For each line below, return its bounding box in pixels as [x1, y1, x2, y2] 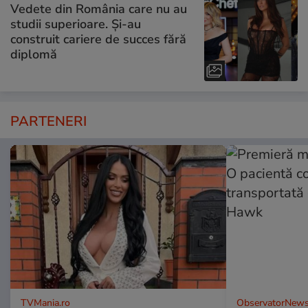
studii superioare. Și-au [10, 16, 141, 33]
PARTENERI [10, 111, 87, 131]
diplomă [10, 46, 57, 63]
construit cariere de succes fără [10, 31, 186, 48]
